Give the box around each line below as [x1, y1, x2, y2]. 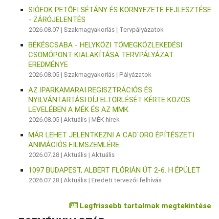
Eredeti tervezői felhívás [91, 176, 162, 184]
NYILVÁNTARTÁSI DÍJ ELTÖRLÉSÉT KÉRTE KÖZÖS [28, 95, 191, 104]
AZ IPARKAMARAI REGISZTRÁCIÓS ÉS [28, 86, 153, 94]
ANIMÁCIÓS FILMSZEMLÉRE [28, 140, 120, 149]
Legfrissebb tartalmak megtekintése [77, 201, 211, 210]
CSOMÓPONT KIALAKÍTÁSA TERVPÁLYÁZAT [28, 50, 174, 59]
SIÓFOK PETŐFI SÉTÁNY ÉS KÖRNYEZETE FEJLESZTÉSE [28, 5, 212, 14]
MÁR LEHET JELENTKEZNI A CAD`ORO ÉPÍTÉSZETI [28, 131, 195, 139]
